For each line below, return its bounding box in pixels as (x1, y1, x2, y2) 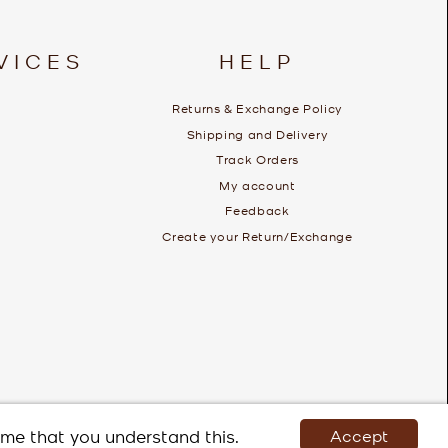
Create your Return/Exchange (162, 227, 353, 244)
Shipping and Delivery (186, 125, 329, 142)
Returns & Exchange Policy (172, 100, 343, 116)
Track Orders (216, 151, 299, 168)
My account (219, 176, 296, 193)
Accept (330, 424, 388, 446)
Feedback (225, 202, 290, 219)
